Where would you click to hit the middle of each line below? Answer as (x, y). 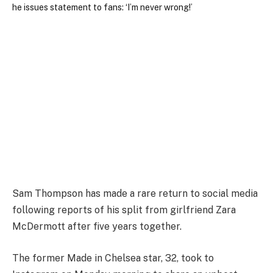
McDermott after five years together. (97, 227)
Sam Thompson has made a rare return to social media (135, 194)
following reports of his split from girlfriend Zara (124, 210)
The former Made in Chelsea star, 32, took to (113, 258)
